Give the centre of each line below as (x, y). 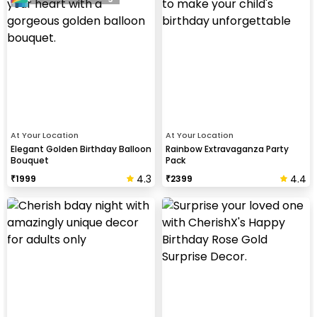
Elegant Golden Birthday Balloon (81, 149)
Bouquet (30, 160)
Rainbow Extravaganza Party (227, 149)
